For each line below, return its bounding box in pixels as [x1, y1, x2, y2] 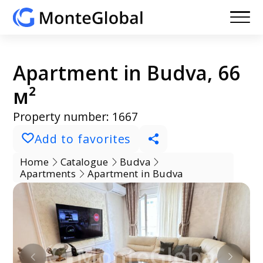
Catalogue [60, 154, 109, 168]
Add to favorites [34, 130, 131, 147]
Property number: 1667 [13, 108, 139, 124]
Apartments [19, 166, 76, 180]
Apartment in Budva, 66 [13, 59, 241, 86]
